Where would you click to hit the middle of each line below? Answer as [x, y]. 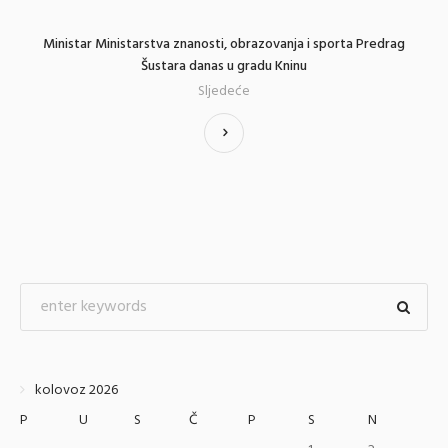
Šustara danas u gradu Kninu [224, 66]
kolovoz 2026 [76, 390]
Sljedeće [224, 91]
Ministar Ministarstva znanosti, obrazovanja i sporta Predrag [224, 44]
